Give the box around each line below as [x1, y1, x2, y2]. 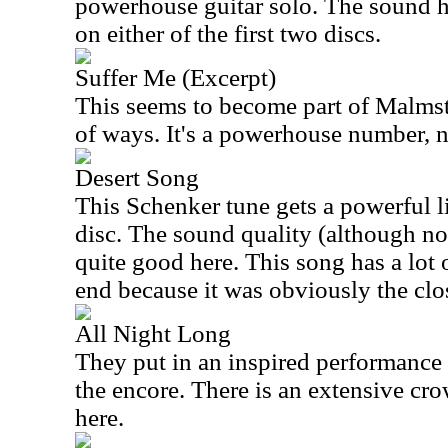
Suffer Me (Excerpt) [75, 64, 276, 91]
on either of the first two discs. [75, 20, 381, 47]
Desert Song [75, 164, 199, 191]
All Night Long [75, 320, 231, 347]
